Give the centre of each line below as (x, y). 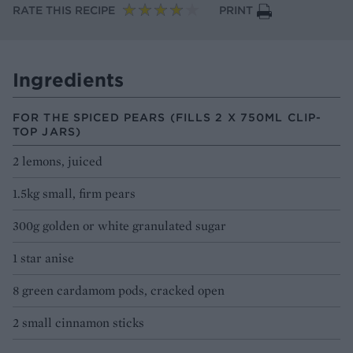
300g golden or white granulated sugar (119, 225)
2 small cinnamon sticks (78, 322)
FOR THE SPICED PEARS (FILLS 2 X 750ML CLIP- (167, 117)
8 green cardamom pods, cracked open (119, 290)
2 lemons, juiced (58, 161)
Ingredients (69, 79)
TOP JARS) (47, 131)
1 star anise (43, 258)
